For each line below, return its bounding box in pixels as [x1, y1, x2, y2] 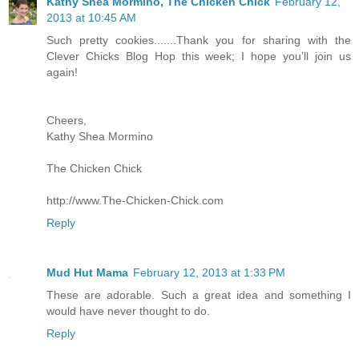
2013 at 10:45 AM [46, 11, 136, 25]
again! [46, 66, 78, 79]
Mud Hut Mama [46, 266, 128, 280]
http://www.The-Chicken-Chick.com [46, 194, 224, 208]
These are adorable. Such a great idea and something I [46, 288, 351, 302]
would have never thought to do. [46, 305, 210, 318]
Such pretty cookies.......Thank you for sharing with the [46, 34, 351, 47]
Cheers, [46, 114, 87, 127]
